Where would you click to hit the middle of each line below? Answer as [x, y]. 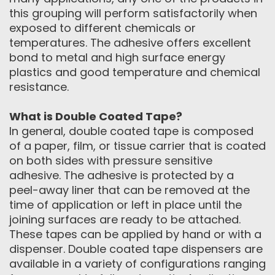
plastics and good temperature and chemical [135, 72]
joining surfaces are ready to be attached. [125, 220]
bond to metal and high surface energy [117, 58]
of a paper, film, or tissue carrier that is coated [137, 146]
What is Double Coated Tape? [96, 117]
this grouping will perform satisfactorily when [133, 14]
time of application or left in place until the [126, 205]
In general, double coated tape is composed [131, 131]
